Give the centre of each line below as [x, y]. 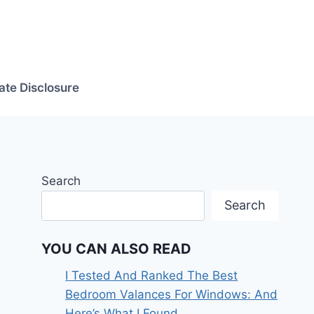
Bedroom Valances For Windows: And [172, 295]
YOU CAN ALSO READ [117, 249]
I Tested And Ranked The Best [152, 276]
